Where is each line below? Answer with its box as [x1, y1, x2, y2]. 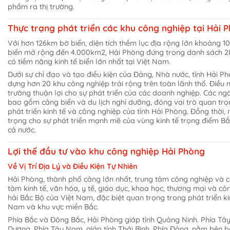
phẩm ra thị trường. [8, 2, 74, 12]
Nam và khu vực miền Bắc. [8, 202, 99, 212]
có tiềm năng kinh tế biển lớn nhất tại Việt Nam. [8, 56, 170, 66]
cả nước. [8, 125, 36, 135]
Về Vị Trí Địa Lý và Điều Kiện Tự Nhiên [8, 161, 138, 171]
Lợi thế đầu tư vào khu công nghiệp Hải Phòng [8, 146, 205, 157]
